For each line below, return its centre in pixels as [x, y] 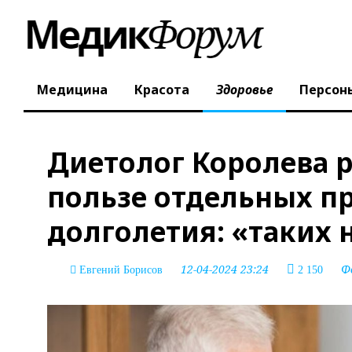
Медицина [72, 90]
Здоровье [244, 90]
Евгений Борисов [121, 270]
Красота [162, 90]
